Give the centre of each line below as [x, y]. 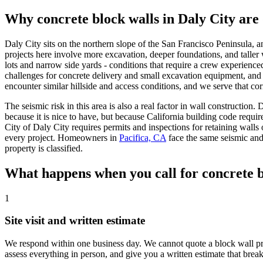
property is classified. [44, 148]
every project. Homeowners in [61, 137]
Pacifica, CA [143, 137]
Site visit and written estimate [75, 221]
